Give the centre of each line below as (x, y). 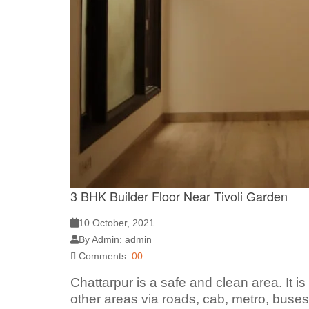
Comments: (104, 256)
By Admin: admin (115, 239)
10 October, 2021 (117, 222)
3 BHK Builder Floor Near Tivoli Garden (179, 196)
